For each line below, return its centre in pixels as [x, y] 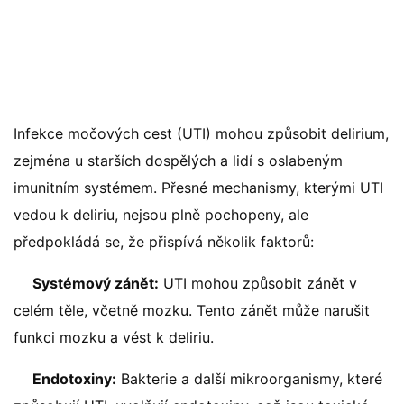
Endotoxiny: [74, 379]
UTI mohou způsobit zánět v [258, 283]
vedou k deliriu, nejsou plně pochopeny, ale [161, 215]
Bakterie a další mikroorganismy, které [249, 379]
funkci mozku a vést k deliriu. [114, 337]
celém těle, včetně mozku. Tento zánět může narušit [192, 310]
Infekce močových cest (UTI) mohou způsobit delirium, [201, 133]
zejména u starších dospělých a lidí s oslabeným [178, 161]
